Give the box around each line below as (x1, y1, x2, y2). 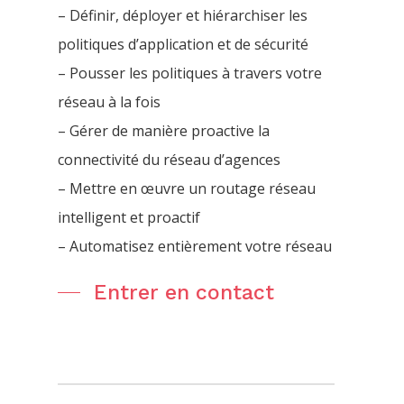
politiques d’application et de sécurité (58, 33, 308, 54)
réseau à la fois (58, 91, 161, 112)
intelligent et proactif (58, 207, 200, 227)
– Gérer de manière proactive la (58, 120, 270, 141)
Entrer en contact (94, 280, 274, 305)
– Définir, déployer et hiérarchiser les (58, 5, 308, 25)
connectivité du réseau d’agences (58, 149, 280, 170)
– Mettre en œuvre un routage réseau (58, 178, 316, 198)
